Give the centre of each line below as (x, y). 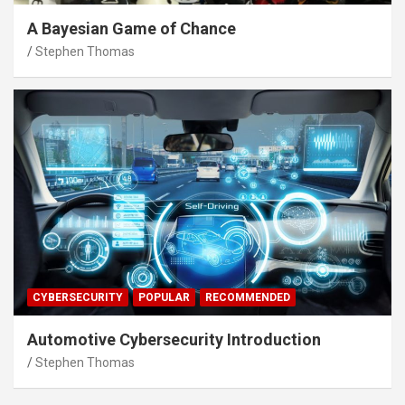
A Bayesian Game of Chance (132, 28)
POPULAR (164, 298)
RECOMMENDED (248, 298)
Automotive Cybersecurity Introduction (174, 340)
